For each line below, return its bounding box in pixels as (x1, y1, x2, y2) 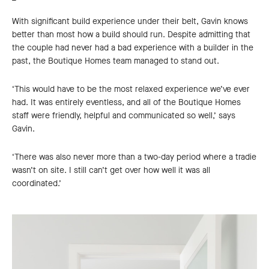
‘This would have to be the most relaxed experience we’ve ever (12, 83, 250, 95)
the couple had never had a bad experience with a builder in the (12, 41, 253, 53)
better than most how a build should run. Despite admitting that (12, 28, 250, 40)
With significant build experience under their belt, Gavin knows (12, 15, 248, 27)
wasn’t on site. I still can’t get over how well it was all (12, 164, 210, 176)
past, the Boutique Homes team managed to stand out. (12, 55, 219, 67)
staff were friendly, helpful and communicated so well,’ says (12, 109, 235, 121)
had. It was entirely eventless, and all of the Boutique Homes (12, 96, 241, 108)
